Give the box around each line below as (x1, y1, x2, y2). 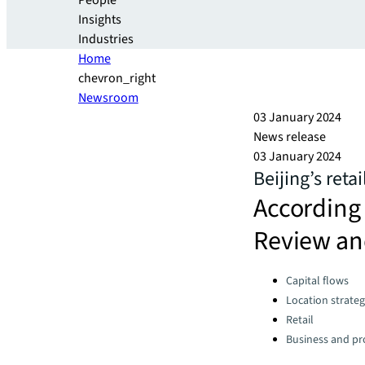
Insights (78, 11, 121, 29)
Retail (286, 312, 314, 328)
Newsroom (78, 89, 139, 107)
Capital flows (286, 273, 349, 289)
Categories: (253, 270, 315, 284)
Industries (78, 30, 134, 48)
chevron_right (78, 69, 156, 87)
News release (253, 128, 326, 146)
